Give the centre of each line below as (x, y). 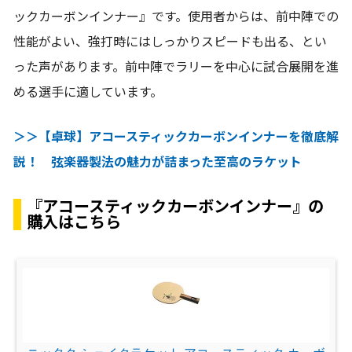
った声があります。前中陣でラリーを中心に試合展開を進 (176, 67)
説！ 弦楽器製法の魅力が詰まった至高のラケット (158, 162)
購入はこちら (74, 222)
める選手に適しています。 (88, 92)
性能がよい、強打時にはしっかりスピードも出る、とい (170, 42)
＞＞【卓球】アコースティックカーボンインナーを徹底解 (176, 137)
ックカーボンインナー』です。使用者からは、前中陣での (176, 16)
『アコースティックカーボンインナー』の (175, 206)
